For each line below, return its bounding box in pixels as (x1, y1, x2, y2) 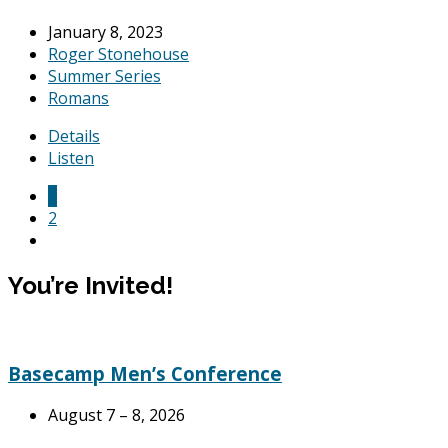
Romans (48, 87, 109, 109)
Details (48, 125, 100, 147)
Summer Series (48, 65, 161, 87)
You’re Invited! (8, 270, 173, 300)
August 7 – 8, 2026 (48, 404, 185, 427)
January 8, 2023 (48, 21, 163, 43)
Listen (48, 147, 94, 169)
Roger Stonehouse (48, 43, 189, 65)
